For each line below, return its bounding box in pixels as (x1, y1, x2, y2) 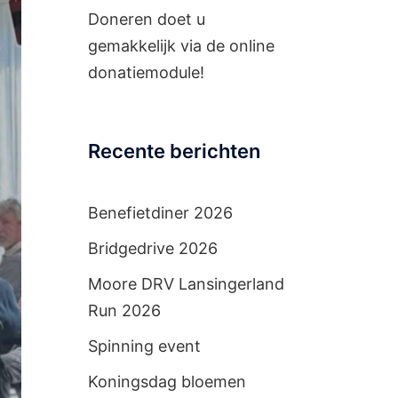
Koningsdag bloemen (87, 372, 246, 391)
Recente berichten (87, 139, 260, 163)
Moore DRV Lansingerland (87, 275, 284, 293)
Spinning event (87, 337, 201, 355)
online (228, 36, 275, 55)
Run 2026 (87, 301, 161, 320)
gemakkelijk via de (87, 36, 229, 55)
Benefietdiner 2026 (87, 203, 233, 222)
